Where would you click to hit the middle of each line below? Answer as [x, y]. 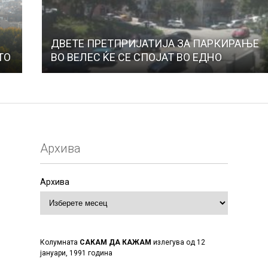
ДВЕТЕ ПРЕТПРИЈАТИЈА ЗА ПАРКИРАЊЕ [155, 43]
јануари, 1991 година [77, 253]
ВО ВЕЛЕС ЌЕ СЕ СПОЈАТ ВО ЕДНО [136, 57]
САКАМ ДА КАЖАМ [116, 242]
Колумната [60, 242]
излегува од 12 [179, 242]
